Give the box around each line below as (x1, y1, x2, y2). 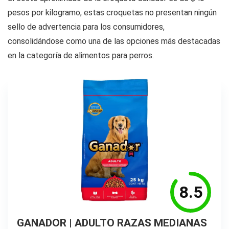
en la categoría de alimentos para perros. (8, 51, 154, 61)
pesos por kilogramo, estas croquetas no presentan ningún (8, 8, 217, 18)
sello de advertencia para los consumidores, (8, 22, 165, 32)
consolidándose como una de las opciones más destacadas (8, 36, 220, 47)
